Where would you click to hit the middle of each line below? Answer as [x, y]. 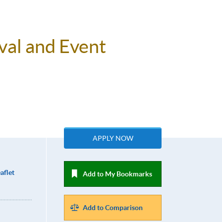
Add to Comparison [113, 208]
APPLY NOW [113, 139]
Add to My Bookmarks [118, 174]
